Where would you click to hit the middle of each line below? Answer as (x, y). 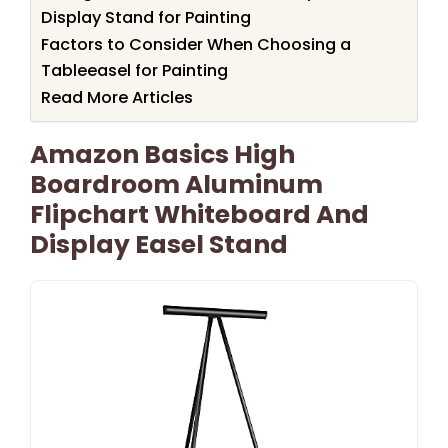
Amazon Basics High (162, 154)
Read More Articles (117, 97)
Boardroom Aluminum (176, 184)
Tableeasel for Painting (134, 70)
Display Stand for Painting (146, 17)
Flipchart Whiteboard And (199, 214)
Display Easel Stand (159, 244)
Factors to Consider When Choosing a (196, 44)
